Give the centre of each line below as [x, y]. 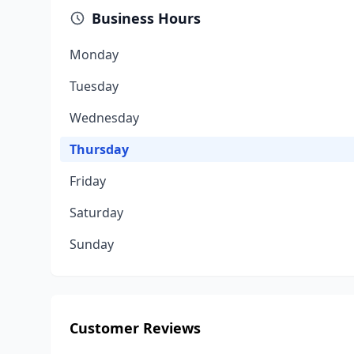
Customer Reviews [135, 328]
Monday [94, 55]
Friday [88, 181]
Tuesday [94, 86]
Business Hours [146, 18]
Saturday [96, 213]
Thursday [99, 149]
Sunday [92, 244]
